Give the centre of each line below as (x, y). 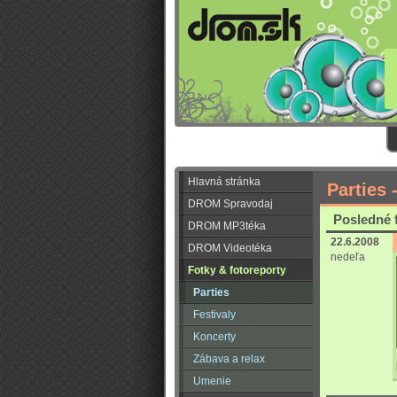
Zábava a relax (229, 359)
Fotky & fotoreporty (237, 270)
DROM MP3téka (227, 226)
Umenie (212, 381)
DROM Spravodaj (230, 204)
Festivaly (214, 315)
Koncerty (214, 337)
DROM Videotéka (230, 248)
